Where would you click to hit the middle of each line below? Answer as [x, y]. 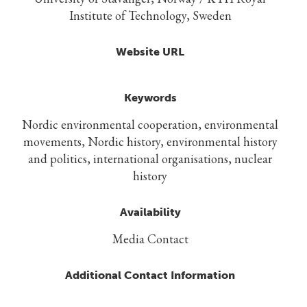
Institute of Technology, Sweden [150, 16]
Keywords [150, 98]
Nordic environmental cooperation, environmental [150, 125]
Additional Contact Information [150, 275]
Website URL [150, 52]
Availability [150, 212]
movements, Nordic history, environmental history [150, 142]
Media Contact [150, 239]
